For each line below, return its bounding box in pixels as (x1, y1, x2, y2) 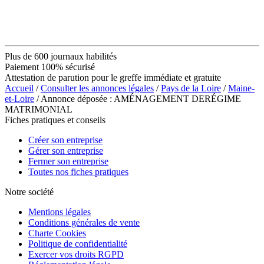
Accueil (5, 82, 34, 93)
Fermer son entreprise (28, 156, 108, 166)
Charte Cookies (28, 227, 86, 238)
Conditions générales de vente (28, 217, 140, 227)
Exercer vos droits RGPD (28, 249, 124, 259)
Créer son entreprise (28, 134, 103, 145)
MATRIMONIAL (5, 104, 72, 114)
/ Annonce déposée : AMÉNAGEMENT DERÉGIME (34, 93, 241, 104)
